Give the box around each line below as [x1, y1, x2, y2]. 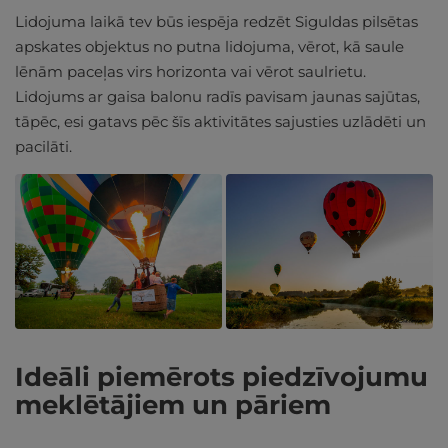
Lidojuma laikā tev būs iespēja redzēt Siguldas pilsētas [15, 12, 418, 32]
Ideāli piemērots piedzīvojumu [15, 361, 428, 394]
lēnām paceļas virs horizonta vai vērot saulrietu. [15, 62, 366, 82]
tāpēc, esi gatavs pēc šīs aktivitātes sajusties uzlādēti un [15, 112, 426, 132]
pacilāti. [15, 137, 72, 157]
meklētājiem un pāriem [15, 389, 331, 422]
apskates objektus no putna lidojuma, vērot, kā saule [15, 37, 404, 57]
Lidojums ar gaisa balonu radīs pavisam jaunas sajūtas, [15, 87, 420, 107]
